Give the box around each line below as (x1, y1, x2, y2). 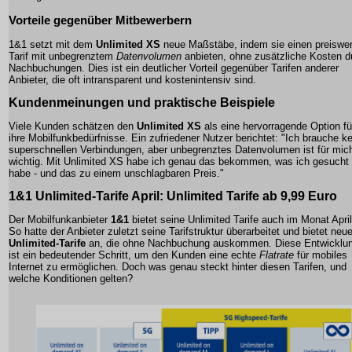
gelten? (97, 273, 133, 285)
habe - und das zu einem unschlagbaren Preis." (9, 167, 224, 180)
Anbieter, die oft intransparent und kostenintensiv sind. (9, 74, 256, 86)
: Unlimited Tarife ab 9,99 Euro (159, 189, 337, 203)
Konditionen (43, 273, 97, 285)
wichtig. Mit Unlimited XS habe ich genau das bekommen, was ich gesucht (9, 156, 349, 168)
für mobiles (294, 249, 347, 262)
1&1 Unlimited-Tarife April (9, 189, 159, 203)
